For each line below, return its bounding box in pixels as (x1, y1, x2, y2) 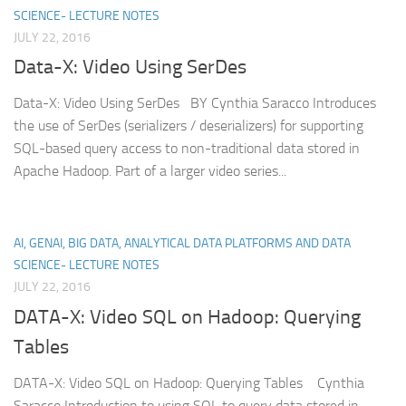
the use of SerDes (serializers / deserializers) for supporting (14, 117, 363, 135)
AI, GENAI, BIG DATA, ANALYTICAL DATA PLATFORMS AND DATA (14, 236, 351, 252)
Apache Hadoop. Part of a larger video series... (14, 162, 286, 180)
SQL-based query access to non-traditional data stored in (14, 140, 360, 158)
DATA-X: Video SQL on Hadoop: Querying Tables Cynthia (14, 373, 364, 391)
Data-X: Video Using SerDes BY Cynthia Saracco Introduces (14, 94, 376, 112)
